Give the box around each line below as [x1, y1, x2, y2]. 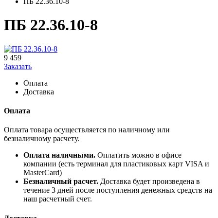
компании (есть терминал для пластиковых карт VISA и [23, 160, 209, 168]
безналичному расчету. [4, 134, 79, 143]
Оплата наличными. [23, 151, 95, 160]
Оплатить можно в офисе [95, 151, 182, 160]
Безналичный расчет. [23, 177, 98, 186]
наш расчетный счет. [23, 195, 92, 203]
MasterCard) [23, 168, 62, 177]
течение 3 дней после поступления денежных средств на [23, 186, 212, 195]
